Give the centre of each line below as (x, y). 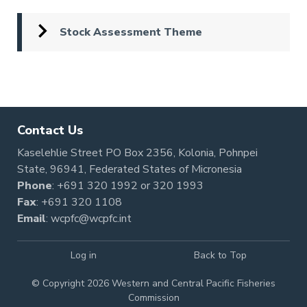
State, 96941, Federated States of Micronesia (130, 169)
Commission (153, 298)
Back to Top (220, 255)
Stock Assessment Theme (131, 32)
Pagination (57, 72)
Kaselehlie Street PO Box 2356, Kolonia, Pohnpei (137, 153)
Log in (84, 255)
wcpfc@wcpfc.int (91, 219)
